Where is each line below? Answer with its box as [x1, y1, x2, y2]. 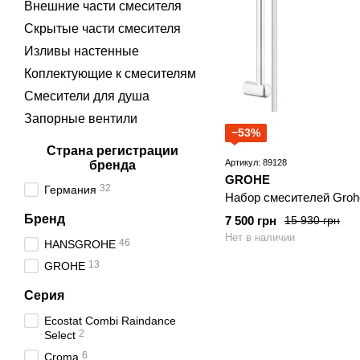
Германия [44, 183, 96, 196]
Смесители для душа [24, 89, 149, 103]
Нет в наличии [225, 231, 295, 243]
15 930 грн [284, 214, 340, 227]
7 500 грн [225, 213, 276, 227]
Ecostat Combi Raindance [44, 314, 176, 327]
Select [44, 329, 76, 342]
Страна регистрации [47, 144, 178, 157]
